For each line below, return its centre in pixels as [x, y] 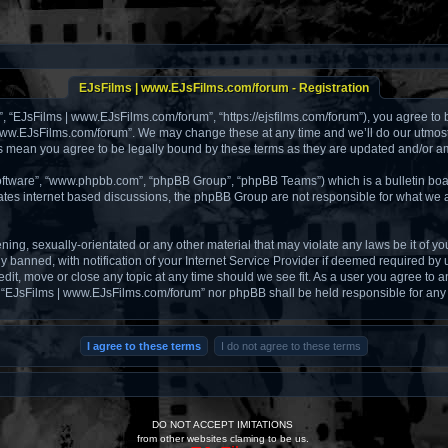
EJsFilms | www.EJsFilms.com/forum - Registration [224, 88]
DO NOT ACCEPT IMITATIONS [224, 424]
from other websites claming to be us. [224, 438]
